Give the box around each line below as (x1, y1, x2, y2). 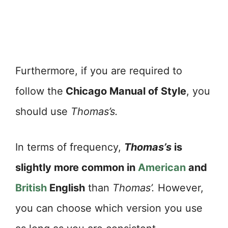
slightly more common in (15, 161, 138, 174)
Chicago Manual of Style (63, 85, 186, 98)
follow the (15, 85, 63, 98)
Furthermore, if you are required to (15, 65, 182, 77)
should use (15, 105, 71, 118)
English (47, 182, 85, 194)
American (138, 161, 186, 174)
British (15, 182, 47, 194)
